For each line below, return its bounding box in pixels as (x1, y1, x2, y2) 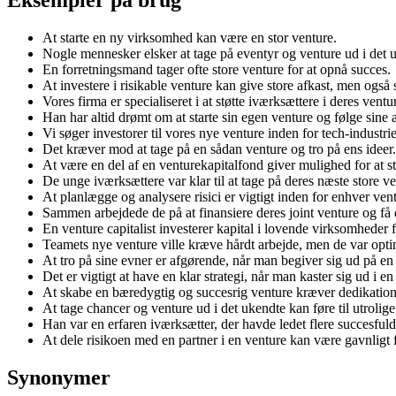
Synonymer (7, 365, 110, 389)
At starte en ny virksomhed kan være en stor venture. (42, 29, 337, 45)
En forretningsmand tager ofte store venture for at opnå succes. (42, 61, 391, 77)
